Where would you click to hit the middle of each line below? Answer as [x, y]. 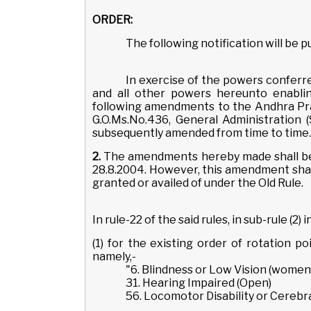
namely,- [114, 256]
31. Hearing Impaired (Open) [199, 283]
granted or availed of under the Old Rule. [198, 183]
